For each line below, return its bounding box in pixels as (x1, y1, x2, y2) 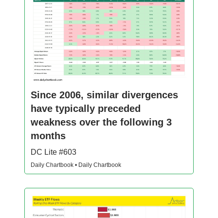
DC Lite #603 (31, 148, 76, 157)
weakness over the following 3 (31, 117, 172, 128)
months (31, 130, 66, 142)
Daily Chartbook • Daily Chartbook (31, 162, 121, 169)
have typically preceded (31, 103, 141, 114)
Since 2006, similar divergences (31, 90, 178, 101)
